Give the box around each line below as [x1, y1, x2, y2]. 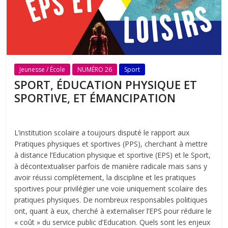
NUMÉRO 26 [77, 65, 112, 74]
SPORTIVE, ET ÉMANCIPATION [14, 90, 176, 106]
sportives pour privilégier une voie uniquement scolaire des [14, 184, 208, 194]
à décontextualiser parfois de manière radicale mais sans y [14, 161, 208, 172]
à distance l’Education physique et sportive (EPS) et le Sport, [14, 150, 211, 160]
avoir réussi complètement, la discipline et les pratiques [14, 173, 196, 183]
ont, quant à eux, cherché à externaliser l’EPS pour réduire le [14, 206, 212, 216]
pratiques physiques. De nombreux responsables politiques [14, 195, 208, 205]
